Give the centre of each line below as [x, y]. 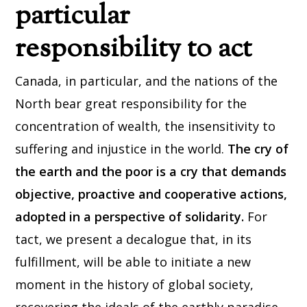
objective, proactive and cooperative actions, [151, 194]
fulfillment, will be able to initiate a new [133, 262]
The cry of [258, 149]
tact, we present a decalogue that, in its [134, 240]
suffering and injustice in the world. [122, 149]
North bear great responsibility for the [131, 104]
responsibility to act [134, 50]
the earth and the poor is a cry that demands [151, 172]
